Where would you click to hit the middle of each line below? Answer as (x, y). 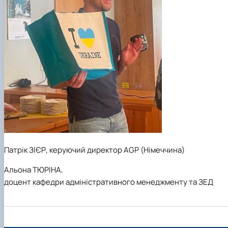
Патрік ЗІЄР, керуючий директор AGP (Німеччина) (94, 150)
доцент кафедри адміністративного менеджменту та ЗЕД (109, 182)
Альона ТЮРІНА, (34, 170)
